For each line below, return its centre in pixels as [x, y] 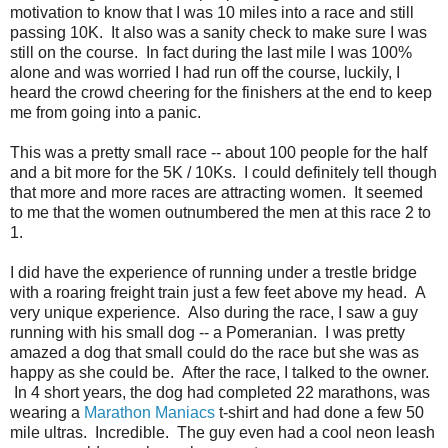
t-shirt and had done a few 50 [319, 412]
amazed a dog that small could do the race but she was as [214, 352]
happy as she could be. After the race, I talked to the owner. [219, 372]
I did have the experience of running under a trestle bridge [213, 272]
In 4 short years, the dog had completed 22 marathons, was [220, 392]
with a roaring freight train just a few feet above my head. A [217, 292]
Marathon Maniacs [149, 412]
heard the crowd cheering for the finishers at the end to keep [221, 92]
